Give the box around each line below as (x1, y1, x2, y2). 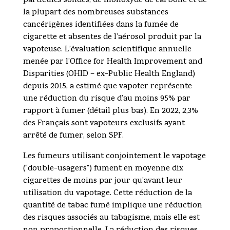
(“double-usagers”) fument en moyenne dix (23, 163, 183, 176)
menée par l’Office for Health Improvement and (23, 56, 202, 69)
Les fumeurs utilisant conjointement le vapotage (23, 150, 206, 163)
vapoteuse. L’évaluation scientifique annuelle (23, 44, 191, 56)
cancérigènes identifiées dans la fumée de (23, 19, 179, 32)
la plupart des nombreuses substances (23, 7, 168, 20)
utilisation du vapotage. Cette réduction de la (23, 187, 192, 200)
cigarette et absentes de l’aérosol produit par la (23, 31, 201, 44)
